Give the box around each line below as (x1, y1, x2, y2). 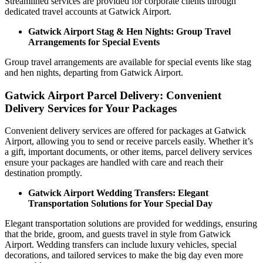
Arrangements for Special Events (28, 36, 160, 47)
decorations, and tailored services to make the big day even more (5, 250, 243, 261)
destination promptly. (5, 168, 82, 178)
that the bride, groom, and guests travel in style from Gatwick (5, 229, 231, 240)
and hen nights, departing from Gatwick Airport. (5, 67, 186, 77)
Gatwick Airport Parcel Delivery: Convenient (5, 89, 221, 102)
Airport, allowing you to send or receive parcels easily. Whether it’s (5, 136, 253, 147)
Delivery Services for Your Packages (5, 102, 177, 114)
